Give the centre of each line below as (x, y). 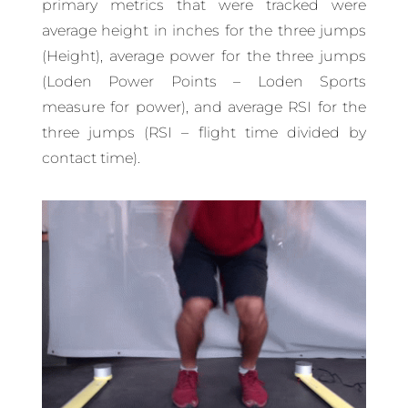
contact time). (91, 158)
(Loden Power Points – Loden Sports (204, 82)
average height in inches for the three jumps (204, 31)
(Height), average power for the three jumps (204, 56)
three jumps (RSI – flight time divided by (204, 133)
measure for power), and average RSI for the (204, 107)
